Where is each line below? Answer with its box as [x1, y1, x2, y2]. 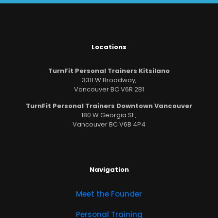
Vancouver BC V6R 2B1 [74, 84, 144, 94]
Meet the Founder [76, 188, 142, 199]
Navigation [89, 164, 129, 174]
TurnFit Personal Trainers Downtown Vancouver [26, 101, 192, 110]
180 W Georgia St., [81, 110, 137, 120]
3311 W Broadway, [81, 75, 137, 85]
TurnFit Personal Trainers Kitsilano [48, 66, 170, 75]
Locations [91, 42, 127, 52]
